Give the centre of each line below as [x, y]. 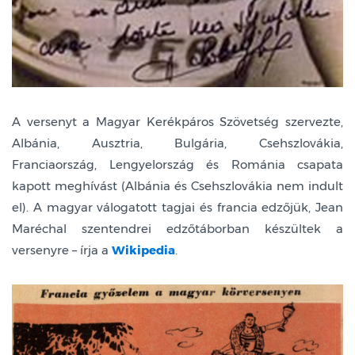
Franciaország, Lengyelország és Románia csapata [177, 164]
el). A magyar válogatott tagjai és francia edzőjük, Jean [177, 207]
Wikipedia [143, 250]
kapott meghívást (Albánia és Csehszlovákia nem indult [177, 185]
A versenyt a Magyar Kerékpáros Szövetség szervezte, [177, 121]
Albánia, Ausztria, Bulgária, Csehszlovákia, [177, 143]
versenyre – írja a [62, 250]
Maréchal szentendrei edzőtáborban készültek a [177, 228]
